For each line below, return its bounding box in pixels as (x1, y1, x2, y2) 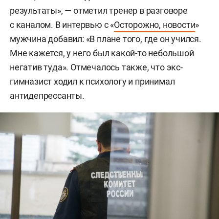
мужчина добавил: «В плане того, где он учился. (10, 33, 201, 44)
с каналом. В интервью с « (10, 19, 114, 30)
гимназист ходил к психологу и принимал (10, 76, 175, 87)
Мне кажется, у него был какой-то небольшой (10, 47, 194, 58)
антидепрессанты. (10, 90, 85, 101)
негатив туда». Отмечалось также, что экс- (10, 62, 183, 72)
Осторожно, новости (114, 19, 196, 30)
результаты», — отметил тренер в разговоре (10, 5, 188, 16)
